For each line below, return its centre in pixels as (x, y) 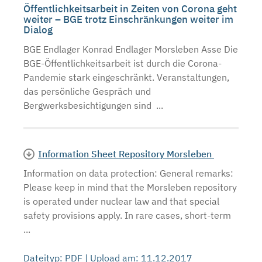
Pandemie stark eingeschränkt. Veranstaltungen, (126, 77)
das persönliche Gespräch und (87, 91)
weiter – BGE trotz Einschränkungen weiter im (128, 19)
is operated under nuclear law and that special (121, 201)
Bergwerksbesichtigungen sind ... (93, 105)
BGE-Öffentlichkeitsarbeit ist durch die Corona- (123, 63)
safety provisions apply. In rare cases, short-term (128, 215)
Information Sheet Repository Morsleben (126, 154)
